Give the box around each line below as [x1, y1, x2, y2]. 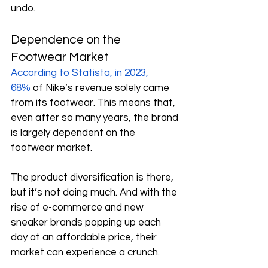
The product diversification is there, [11, 172, 176, 184]
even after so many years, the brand [11, 112, 181, 124]
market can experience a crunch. [11, 247, 162, 258]
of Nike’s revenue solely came [31, 83, 172, 94]
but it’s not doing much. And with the [11, 187, 179, 199]
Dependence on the [11, 33, 123, 47]
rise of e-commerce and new [11, 202, 146, 214]
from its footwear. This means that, [11, 98, 178, 109]
